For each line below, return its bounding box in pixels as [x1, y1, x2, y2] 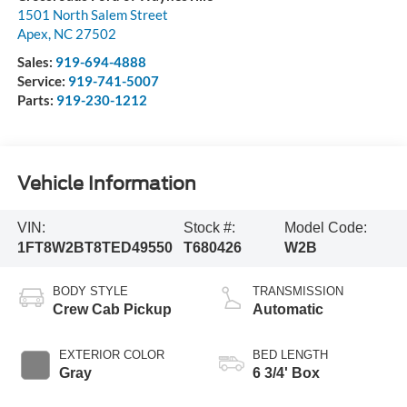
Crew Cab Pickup [52, 302, 172, 318]
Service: [16, 73, 68, 90]
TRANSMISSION [253, 284, 343, 299]
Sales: [16, 54, 55, 71]
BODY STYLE [52, 284, 128, 299]
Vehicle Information [16, 172, 196, 194]
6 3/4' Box [253, 365, 320, 382]
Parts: [16, 92, 56, 109]
